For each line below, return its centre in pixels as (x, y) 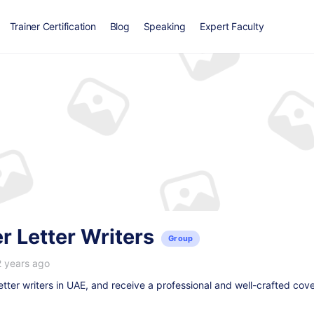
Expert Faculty (232, 26)
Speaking (164, 26)
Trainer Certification (53, 26)
